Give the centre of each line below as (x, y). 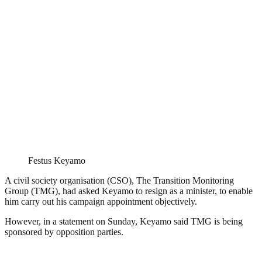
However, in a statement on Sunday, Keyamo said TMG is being (124, 222)
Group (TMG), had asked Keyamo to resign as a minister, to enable (129, 191)
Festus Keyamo (57, 161)
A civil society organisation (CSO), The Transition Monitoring (119, 181)
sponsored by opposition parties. (64, 232)
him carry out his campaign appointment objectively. (101, 202)
